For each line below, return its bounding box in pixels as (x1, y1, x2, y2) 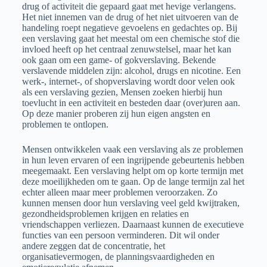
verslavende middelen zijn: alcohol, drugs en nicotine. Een (21, 66, 241, 76)
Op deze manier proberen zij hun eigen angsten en (21, 108, 210, 119)
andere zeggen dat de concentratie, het (21, 241, 165, 251)
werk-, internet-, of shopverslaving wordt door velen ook (21, 76, 235, 86)
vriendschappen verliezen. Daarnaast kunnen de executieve (21, 219, 244, 229)
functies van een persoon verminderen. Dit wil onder (21, 230, 219, 240)
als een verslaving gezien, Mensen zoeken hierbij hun (21, 87, 222, 97)
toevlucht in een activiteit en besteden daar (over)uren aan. (21, 98, 240, 108)
